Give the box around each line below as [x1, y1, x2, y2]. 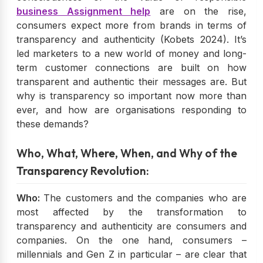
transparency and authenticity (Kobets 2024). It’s [16, 33, 247, 45]
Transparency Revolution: [16, 163, 149, 178]
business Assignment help [16, 5, 151, 17]
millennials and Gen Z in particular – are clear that [16, 248, 247, 260]
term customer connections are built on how [16, 61, 247, 73]
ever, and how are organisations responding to [16, 103, 247, 116]
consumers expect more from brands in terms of [16, 19, 247, 31]
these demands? [16, 117, 89, 130]
